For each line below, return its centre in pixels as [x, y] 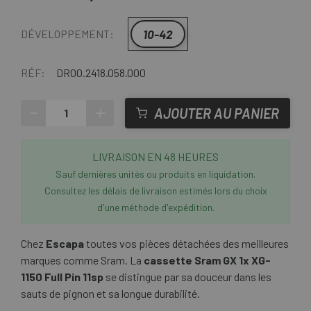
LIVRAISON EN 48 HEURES [155, 157]
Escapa [65, 244]
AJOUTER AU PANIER [217, 114]
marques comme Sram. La [82, 260]
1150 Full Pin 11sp [62, 277]
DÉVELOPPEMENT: [67, 34]
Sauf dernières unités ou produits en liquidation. [155, 174]
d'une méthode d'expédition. [155, 208]
